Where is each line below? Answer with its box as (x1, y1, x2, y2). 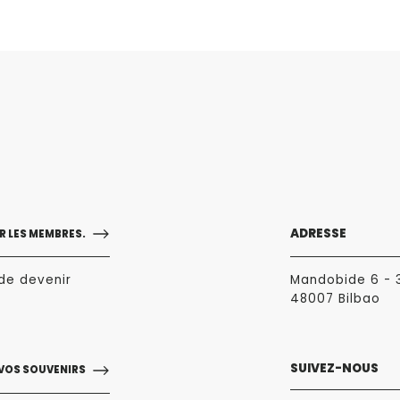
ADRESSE (290, 225, 346, 243)
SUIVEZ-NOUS (290, 359, 379, 377)
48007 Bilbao (290, 290, 380, 308)
